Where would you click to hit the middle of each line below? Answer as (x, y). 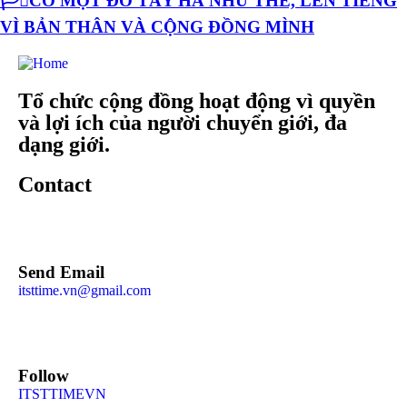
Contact (55, 184)
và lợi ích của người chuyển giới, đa (183, 123)
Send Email (61, 272)
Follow (44, 376)
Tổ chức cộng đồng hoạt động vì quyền (197, 101)
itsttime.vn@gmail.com (84, 290)
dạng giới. (64, 144)
